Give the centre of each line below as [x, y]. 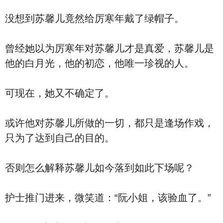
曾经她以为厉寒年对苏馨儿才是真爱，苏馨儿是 [110, 48]
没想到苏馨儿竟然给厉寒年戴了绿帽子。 [95, 18]
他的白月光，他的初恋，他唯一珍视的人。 [100, 63]
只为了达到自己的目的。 [60, 138]
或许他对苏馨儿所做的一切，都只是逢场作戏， [110, 123]
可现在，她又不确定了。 [60, 93]
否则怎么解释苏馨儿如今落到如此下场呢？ [100, 168]
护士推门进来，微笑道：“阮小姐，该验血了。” [108, 198]
